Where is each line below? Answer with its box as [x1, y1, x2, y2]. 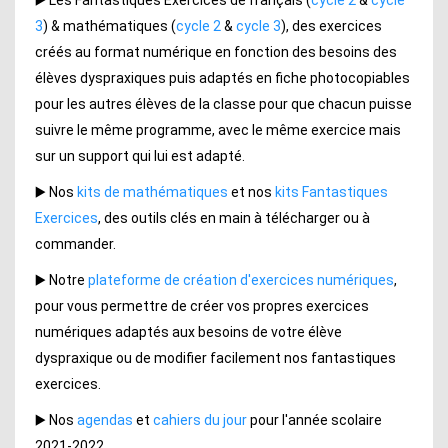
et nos [228, 183, 275, 200]
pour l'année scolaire [247, 411, 382, 428]
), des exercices [281, 17, 382, 34]
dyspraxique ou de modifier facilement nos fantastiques [35, 349, 396, 366]
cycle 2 [176, 17, 221, 34]
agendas [74, 411, 133, 428]
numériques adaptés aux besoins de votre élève [35, 323, 342, 340]
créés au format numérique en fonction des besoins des [35, 43, 397, 60]
